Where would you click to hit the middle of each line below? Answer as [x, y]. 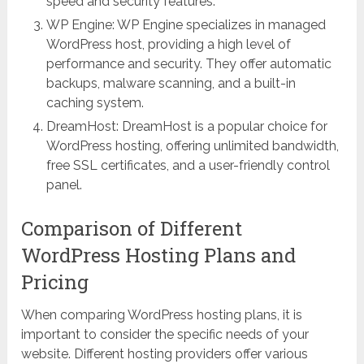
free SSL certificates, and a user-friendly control [188, 166]
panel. [64, 185]
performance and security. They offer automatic [188, 64]
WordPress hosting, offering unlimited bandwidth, [192, 146]
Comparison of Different [132, 229]
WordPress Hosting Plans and [159, 256]
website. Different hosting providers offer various [165, 354]
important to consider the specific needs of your [165, 335]
